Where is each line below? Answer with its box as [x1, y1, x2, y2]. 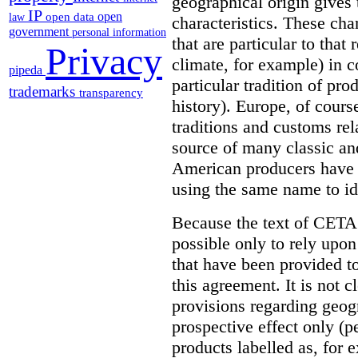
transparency [79, 86, 143, 100]
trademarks [9, 83, 79, 101]
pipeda [9, 62, 46, 78]
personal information [72, 26, 166, 39]
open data [46, 10, 97, 24]
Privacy [46, 40, 162, 83]
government [9, 25, 72, 39]
